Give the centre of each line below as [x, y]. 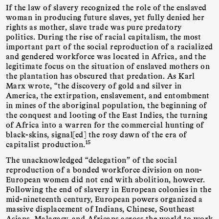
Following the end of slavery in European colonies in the [109, 189]
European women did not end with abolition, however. [106, 179]
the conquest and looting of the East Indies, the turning [107, 114]
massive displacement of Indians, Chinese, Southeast [100, 209]
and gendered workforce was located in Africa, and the [106, 56]
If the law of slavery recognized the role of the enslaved [106, 7]
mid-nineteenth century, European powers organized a [104, 199]
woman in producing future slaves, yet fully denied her [105, 17]
